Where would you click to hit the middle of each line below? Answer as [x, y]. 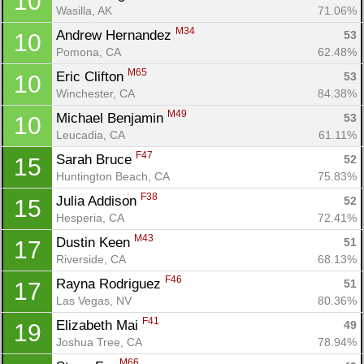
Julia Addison [98, 201]
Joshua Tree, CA [99, 342]
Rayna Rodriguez [110, 284]
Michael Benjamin [112, 118]
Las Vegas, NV [94, 300]
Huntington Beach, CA [113, 176]
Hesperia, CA [90, 217]
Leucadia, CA [91, 134]
